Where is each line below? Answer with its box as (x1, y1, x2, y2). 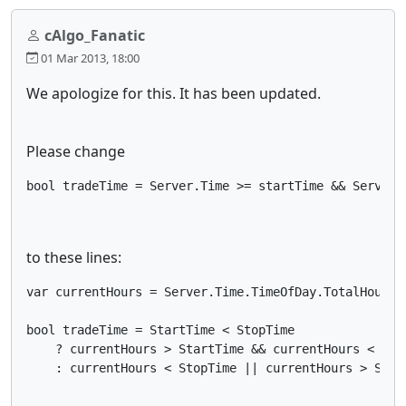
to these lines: (26, 246, 121, 267)
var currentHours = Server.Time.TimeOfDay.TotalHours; (26, 284, 403, 299)
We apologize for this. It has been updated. (26, 82, 321, 103)
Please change (26, 140, 125, 161)
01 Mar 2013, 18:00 (38, 49, 140, 66)
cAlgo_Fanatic (44, 24, 145, 45)
